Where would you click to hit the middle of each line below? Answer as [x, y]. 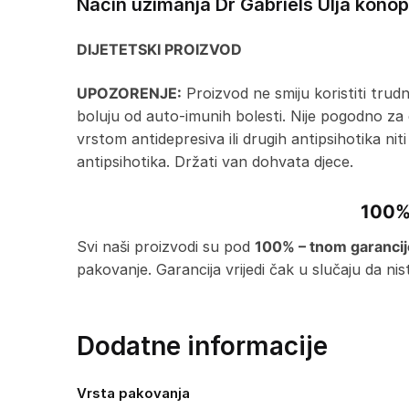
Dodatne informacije [202, 346]
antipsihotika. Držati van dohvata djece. [215, 161]
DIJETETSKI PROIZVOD [159, 50]
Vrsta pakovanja [133, 393]
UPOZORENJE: [129, 93]
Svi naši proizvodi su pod [165, 246]
